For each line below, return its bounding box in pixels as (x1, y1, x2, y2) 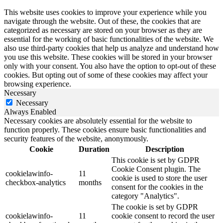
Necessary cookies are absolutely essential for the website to (4, 116, 192, 125)
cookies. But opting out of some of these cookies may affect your (4, 71, 208, 80)
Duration (79, 145, 110, 154)
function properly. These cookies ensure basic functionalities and (4, 125, 206, 134)
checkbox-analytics (5, 178, 66, 187)
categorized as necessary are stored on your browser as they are (4, 26, 202, 35)
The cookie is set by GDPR (111, 203, 198, 212)
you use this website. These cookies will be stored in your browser (4, 53, 212, 62)
